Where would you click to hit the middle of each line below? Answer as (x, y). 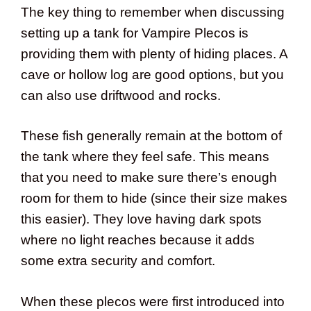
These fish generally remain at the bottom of (151, 136)
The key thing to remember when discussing (153, 12)
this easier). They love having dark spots (141, 219)
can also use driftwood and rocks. (121, 95)
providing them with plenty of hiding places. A (154, 53)
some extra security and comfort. (118, 261)
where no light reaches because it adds (138, 240)
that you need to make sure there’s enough (149, 178)
